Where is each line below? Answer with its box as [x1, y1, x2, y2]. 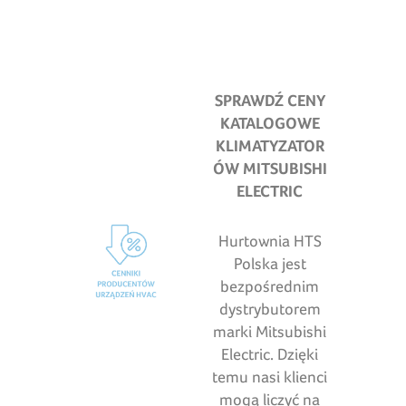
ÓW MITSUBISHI [212, 159, 327, 179]
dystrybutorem [218, 299, 321, 319]
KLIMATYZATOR [215, 136, 324, 156]
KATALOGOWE [219, 113, 320, 133]
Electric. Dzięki [221, 344, 319, 364]
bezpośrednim [220, 276, 320, 296]
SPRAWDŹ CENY [214, 91, 325, 111]
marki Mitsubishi [213, 322, 327, 342]
